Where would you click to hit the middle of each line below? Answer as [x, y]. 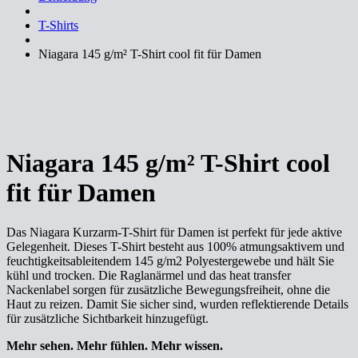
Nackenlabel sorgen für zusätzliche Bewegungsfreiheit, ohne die [168, 289]
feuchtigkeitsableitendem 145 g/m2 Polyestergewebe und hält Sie [170, 261]
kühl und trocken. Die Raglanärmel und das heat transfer [149, 275]
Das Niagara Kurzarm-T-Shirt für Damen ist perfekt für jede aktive [174, 232]
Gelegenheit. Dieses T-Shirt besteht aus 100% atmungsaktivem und [175, 246]
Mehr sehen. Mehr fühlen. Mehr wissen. [115, 345]
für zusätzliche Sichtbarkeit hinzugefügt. [107, 318]
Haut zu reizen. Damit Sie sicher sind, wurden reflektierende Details [177, 304]
